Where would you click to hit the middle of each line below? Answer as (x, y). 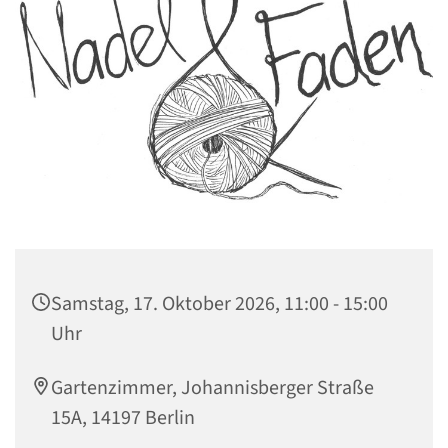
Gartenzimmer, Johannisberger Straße (212, 388)
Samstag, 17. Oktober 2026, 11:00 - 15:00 (219, 304)
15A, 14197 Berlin (123, 418)
